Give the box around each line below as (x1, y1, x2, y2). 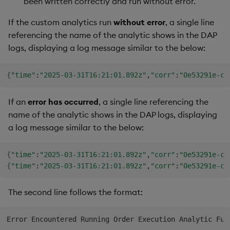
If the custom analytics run (8, 17, 113, 28)
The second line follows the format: (8, 187, 143, 198)
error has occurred (28, 96, 99, 107)
